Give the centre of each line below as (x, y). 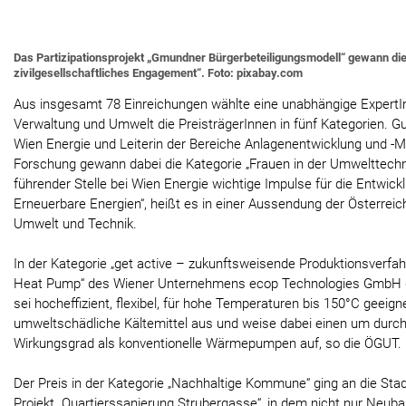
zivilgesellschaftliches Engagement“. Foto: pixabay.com (158, 73)
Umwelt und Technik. (75, 224)
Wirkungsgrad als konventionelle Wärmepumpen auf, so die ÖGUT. (208, 344)
